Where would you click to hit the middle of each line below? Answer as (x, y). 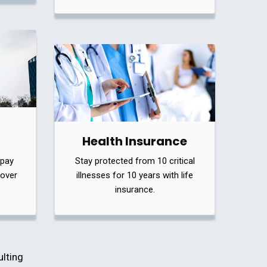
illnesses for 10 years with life (135, 175)
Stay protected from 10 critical (135, 161)
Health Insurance (135, 141)
